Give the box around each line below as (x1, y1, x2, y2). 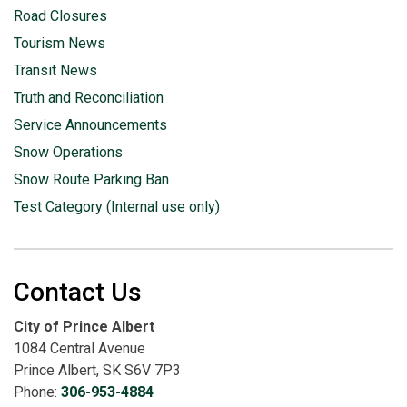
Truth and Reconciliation (14, 89, 164, 106)
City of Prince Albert (14, 318, 154, 335)
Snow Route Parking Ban (14, 171, 169, 188)
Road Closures (14, 7, 107, 25)
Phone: (14, 383, 61, 401)
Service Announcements (14, 116, 167, 134)
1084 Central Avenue (14, 340, 145, 357)
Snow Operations (14, 144, 123, 161)
